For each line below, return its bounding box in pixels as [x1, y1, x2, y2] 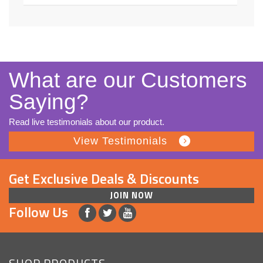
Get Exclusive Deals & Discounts [9, 167, 199, 189]
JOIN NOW [110, 188, 153, 202]
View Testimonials [73, 134, 167, 147]
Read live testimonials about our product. [9, 116, 164, 127]
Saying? [9, 89, 89, 114]
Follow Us [9, 201, 68, 223]
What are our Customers [9, 68, 247, 92]
